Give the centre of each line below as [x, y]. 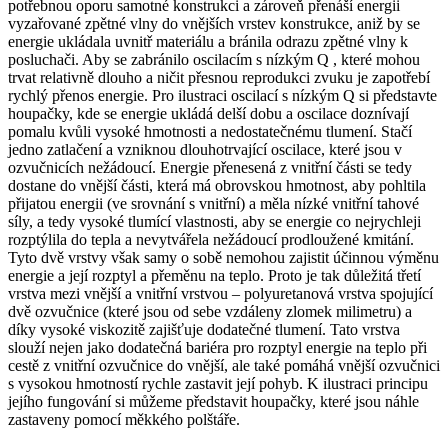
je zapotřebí [393, 78]
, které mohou [376, 60]
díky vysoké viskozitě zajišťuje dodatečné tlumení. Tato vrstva [204, 330]
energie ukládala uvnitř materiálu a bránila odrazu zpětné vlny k [208, 42]
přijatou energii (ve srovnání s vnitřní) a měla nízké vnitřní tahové [213, 204]
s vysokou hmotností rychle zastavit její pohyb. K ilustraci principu [218, 384]
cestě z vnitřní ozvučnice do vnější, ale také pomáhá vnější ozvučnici [224, 366]
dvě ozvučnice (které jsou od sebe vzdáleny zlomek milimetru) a [210, 312]
